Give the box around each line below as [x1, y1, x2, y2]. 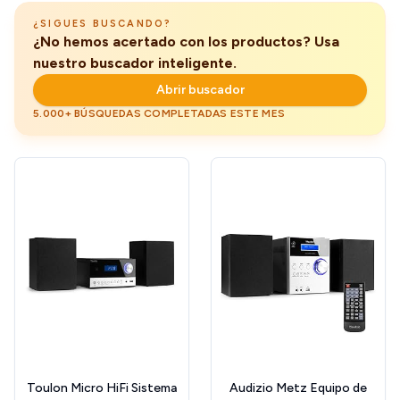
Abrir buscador [155, 82, 245, 98]
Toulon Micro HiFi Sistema [27, 380, 177, 396]
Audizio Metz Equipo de [229, 380, 367, 396]
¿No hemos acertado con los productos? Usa [33, 33, 339, 51]
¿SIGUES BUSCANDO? [33, 18, 172, 30]
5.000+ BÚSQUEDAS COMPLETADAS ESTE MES [33, 107, 286, 121]
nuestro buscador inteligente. [33, 54, 237, 72]
